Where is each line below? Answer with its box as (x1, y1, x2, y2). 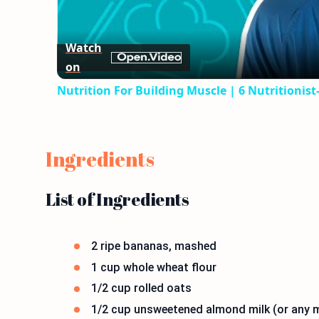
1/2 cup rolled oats (91, 281, 192, 296)
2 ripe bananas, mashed (91, 239, 216, 253)
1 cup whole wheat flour (91, 260, 216, 274)
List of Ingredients (46, 188, 189, 211)
